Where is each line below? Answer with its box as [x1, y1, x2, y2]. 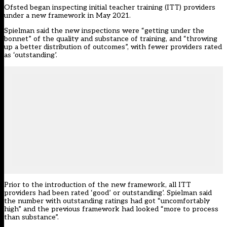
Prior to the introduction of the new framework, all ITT [4, 180, 191, 190]
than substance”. [4, 213, 59, 222]
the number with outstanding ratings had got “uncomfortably [4, 197, 210, 206]
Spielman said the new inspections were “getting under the [4, 26, 204, 35]
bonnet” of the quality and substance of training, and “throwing [4, 34, 217, 44]
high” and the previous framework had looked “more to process [4, 205, 218, 214]
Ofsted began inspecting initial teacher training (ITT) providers [4, 3, 215, 12]
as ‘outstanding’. [4, 51, 57, 60]
